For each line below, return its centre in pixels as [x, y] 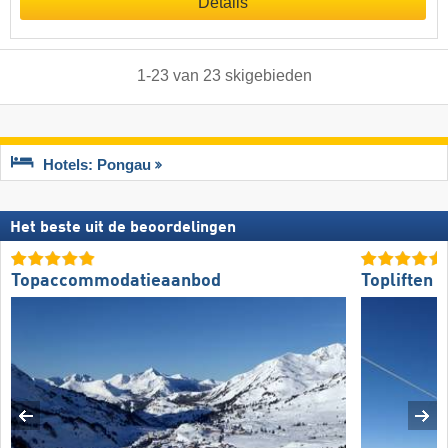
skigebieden [268, 76]
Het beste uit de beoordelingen [123, 227]
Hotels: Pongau [97, 164]
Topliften [397, 281]
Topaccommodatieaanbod [116, 281]
